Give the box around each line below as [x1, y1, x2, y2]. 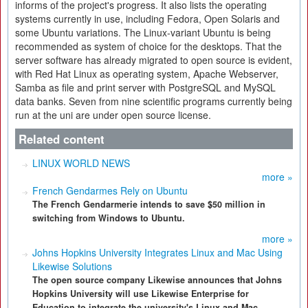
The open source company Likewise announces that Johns [32, 274, 282, 286]
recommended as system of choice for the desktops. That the [15, 39, 282, 53]
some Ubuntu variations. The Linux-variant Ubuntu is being [15, 25, 271, 39]
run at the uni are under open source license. [15, 108, 211, 122]
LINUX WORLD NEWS [32, 156, 130, 170]
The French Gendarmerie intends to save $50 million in [32, 198, 265, 210]
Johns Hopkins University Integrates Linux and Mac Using [32, 245, 283, 259]
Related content [19, 131, 104, 147]
